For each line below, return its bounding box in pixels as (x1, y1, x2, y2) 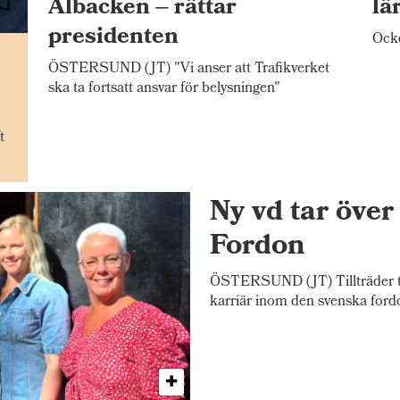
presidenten (47, 19, 179, 59)
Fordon (210, 224, 306, 273)
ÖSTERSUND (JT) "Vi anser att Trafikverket (47, 57, 329, 82)
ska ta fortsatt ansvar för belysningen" (47, 77, 280, 102)
